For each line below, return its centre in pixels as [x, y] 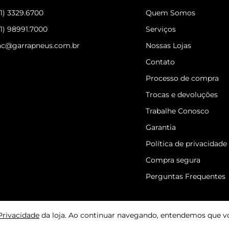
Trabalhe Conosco [178, 111]
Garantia [161, 127]
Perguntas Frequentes [186, 176]
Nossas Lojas [169, 45]
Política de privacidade [187, 144]
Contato [161, 62]
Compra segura [173, 160]
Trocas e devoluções [182, 95]
